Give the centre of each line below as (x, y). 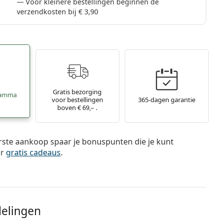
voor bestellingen (77, 99)
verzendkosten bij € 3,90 (58, 12)
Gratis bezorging (77, 92)
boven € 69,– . (77, 107)
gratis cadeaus (34, 152)
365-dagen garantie (167, 99)
